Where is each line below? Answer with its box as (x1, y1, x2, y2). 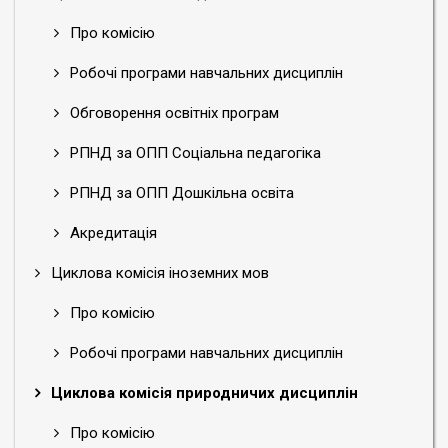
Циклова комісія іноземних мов (47, 264, 269, 282)
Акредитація (66, 224, 157, 242)
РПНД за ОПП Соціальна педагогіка (66, 144, 321, 162)
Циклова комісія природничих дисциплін (47, 384, 358, 402)
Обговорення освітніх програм (66, 104, 279, 122)
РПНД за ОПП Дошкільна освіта (66, 184, 294, 202)
